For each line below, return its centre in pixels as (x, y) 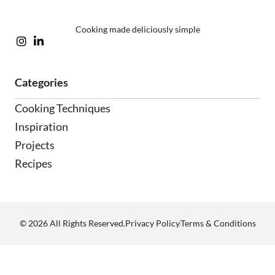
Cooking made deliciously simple (137, 29)
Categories (41, 82)
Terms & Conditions (218, 223)
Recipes (33, 163)
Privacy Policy (152, 223)
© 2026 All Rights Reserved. (72, 223)
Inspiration (41, 126)
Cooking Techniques (63, 108)
